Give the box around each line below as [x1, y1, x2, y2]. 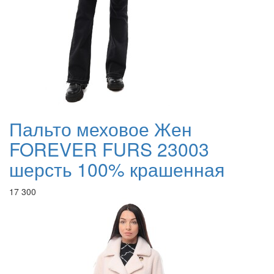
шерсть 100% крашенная [9, 156, 224, 183]
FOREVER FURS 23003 [9, 136, 209, 163]
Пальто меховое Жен [9, 116, 192, 143]
